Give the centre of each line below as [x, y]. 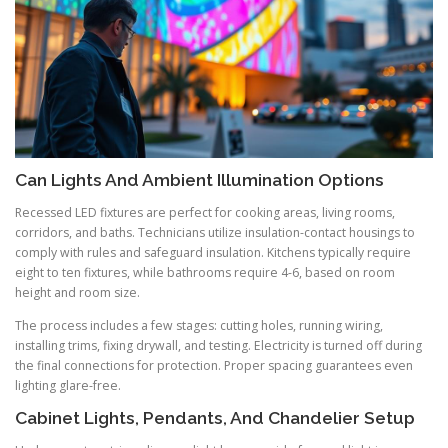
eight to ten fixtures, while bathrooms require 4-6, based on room [205, 272]
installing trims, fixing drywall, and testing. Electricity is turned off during [218, 345]
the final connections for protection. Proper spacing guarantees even [214, 365]
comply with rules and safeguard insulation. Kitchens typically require [213, 252]
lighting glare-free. [68, 385]
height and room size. [77, 292]
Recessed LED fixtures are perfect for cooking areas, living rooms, [205, 212]
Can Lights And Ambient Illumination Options [199, 179]
